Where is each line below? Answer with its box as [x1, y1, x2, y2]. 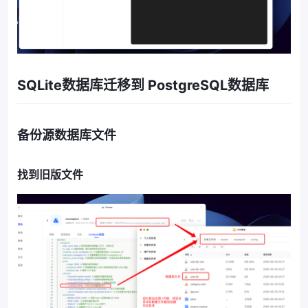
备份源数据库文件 [17, 127, 116, 142]
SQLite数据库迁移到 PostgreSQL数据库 [17, 76, 269, 93]
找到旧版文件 [17, 167, 83, 181]
